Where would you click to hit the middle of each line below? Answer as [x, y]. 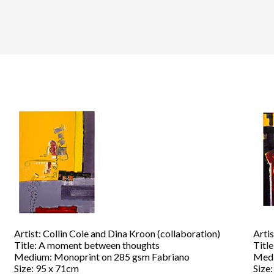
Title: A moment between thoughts [87, 245]
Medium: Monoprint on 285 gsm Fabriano [102, 257]
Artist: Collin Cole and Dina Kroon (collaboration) [117, 233]
